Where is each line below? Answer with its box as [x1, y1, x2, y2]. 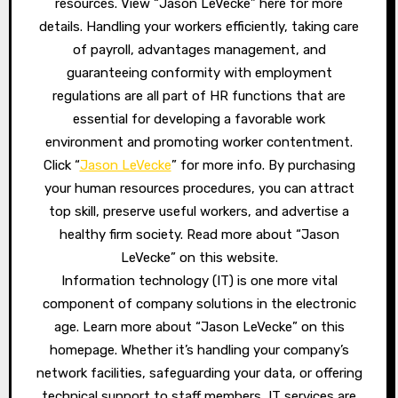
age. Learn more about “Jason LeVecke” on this [53, 319, 345, 335]
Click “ [43, 157, 80, 173]
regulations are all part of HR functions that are [52, 88, 346, 104]
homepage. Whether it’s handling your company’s [49, 342, 349, 358]
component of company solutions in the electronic [42, 296, 356, 312]
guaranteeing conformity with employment [66, 65, 332, 81]
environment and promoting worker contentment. [45, 134, 353, 150]
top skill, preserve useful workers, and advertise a [49, 203, 349, 219]
